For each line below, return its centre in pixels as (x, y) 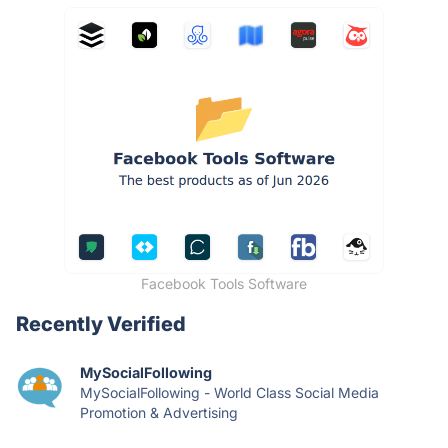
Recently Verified (101, 324)
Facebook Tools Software (224, 283)
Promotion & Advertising (159, 412)
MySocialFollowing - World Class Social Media (229, 392)
